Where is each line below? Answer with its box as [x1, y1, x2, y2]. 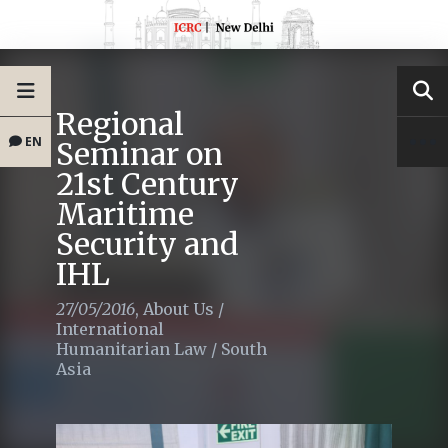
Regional [56, 105, 184, 144]
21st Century [56, 165, 239, 204]
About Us [143, 299, 214, 320]
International [56, 319, 164, 340]
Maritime [56, 195, 194, 234]
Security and [56, 225, 239, 264]
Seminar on [56, 135, 223, 174]
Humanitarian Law [56, 339, 207, 360]
